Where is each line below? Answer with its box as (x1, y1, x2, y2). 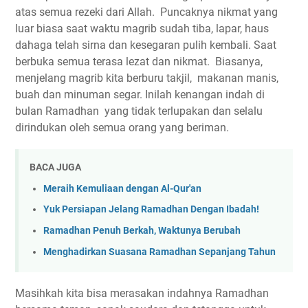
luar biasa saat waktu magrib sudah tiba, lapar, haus (15, 22, 269, 35)
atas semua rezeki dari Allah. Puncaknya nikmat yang (15, 5, 278, 19)
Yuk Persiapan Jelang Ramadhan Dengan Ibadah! (43, 203, 259, 216)
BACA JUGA (30, 162, 81, 173)
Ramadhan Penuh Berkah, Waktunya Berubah (43, 224, 241, 236)
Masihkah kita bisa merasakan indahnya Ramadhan (15, 286, 269, 300)
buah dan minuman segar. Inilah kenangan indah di (15, 88, 265, 101)
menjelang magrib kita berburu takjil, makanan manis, (15, 71, 281, 85)
